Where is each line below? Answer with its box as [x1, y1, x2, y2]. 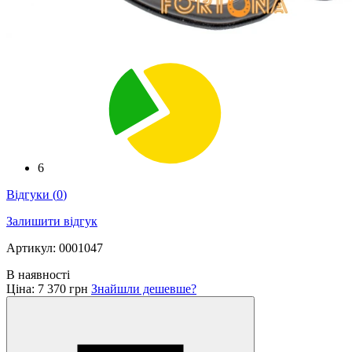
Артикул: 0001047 [6, 240, 103, 255]
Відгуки [6, 187, 53, 201]
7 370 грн [38, 281, 91, 295]
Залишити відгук [6, 214, 97, 228]
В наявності [6, 267, 70, 281]
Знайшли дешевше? [91, 281, 196, 295]
